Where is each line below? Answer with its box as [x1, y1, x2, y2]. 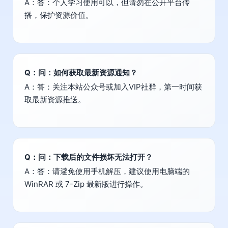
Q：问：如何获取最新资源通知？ [24, 68, 137, 78]
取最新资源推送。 [24, 95, 85, 105]
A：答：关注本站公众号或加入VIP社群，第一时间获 [24, 82, 202, 92]
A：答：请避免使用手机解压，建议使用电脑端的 [24, 166, 190, 177]
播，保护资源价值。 [24, 10, 93, 20]
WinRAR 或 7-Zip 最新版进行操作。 [24, 179, 148, 189]
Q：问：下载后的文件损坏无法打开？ [24, 152, 153, 162]
